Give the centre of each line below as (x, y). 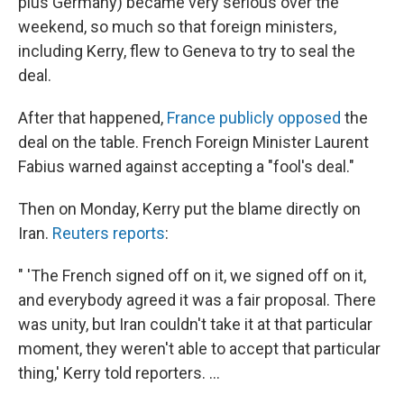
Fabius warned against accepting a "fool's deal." (186, 166)
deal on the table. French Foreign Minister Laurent (193, 142)
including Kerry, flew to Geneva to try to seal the (187, 50)
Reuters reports (109, 233)
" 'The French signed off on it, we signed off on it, (192, 275)
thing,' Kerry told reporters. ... (119, 372)
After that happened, (92, 117)
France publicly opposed (254, 117)
